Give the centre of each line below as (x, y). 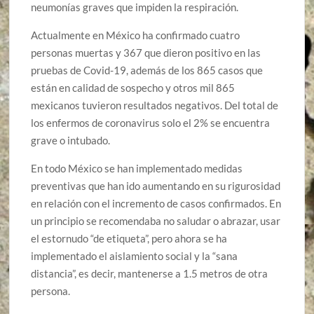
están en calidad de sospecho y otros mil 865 (133, 88)
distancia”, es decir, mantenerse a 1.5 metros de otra (150, 274)
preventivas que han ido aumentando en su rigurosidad (156, 186)
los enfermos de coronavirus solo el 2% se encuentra (151, 123)
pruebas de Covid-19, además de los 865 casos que (147, 70)
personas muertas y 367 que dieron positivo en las (146, 53)
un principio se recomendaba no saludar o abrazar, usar (156, 221)
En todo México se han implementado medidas (137, 169)
